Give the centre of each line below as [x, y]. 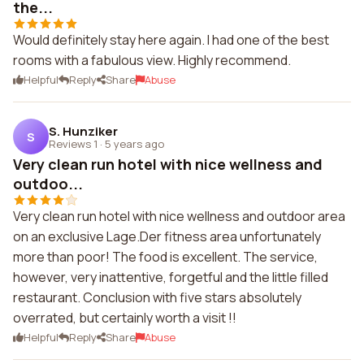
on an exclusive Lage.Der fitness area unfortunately [167, 236]
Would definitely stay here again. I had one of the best [171, 40]
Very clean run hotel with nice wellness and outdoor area [179, 216]
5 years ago [134, 143]
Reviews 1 [73, 143]
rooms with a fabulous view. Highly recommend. [152, 60]
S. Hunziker [83, 131]
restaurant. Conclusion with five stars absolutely [157, 297]
